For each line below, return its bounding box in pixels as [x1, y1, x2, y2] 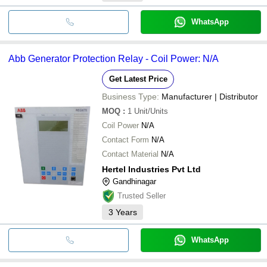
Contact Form [102, 135, 149, 144]
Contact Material [102, 149, 159, 159]
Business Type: [102, 91, 159, 101]
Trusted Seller [117, 191, 166, 200]
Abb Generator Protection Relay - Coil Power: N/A [8, 53, 219, 64]
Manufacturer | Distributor [162, 91, 258, 101]
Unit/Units [134, 106, 168, 116]
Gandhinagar [113, 176, 156, 186]
